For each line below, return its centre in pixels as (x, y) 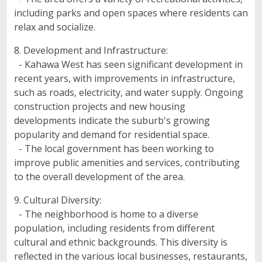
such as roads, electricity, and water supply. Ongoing (129, 92)
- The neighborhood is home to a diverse (106, 214)
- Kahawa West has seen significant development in (128, 64)
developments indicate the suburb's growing (112, 120)
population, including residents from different (114, 228)
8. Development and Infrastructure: (91, 50)
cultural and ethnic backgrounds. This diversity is (121, 242)
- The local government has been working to (114, 149)
